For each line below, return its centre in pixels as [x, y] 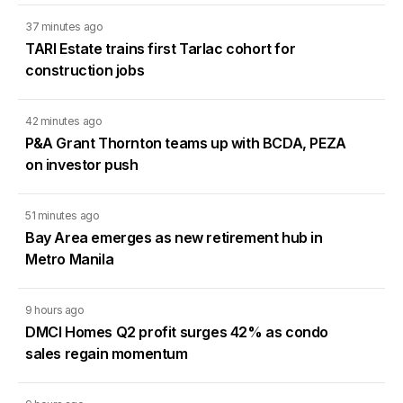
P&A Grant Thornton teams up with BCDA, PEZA [186, 143]
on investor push [82, 164]
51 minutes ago [63, 215]
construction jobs [85, 70]
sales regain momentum [107, 353]
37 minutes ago [64, 26]
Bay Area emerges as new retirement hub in [174, 237]
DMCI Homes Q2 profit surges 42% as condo [177, 331]
